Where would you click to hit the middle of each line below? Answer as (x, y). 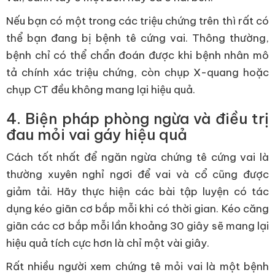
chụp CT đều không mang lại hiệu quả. (101, 90)
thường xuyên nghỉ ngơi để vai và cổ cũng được (137, 174)
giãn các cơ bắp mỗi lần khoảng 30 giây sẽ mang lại (137, 226)
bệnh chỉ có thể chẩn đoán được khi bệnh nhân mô (137, 55)
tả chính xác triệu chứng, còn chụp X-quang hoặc (137, 72)
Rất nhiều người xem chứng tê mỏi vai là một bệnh (137, 266)
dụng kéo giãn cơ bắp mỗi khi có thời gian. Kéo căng (137, 209)
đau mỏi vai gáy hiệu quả (97, 134)
